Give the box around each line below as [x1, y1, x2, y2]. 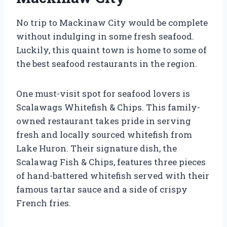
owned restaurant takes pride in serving [16, 115, 191, 127]
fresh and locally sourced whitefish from [16, 128, 192, 140]
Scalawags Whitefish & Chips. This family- [16, 101, 200, 113]
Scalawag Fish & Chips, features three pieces [16, 156, 206, 168]
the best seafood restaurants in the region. [16, 57, 197, 69]
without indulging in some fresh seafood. [16, 30, 194, 42]
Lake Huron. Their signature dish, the [16, 142, 177, 154]
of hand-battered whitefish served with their [16, 169, 209, 181]
